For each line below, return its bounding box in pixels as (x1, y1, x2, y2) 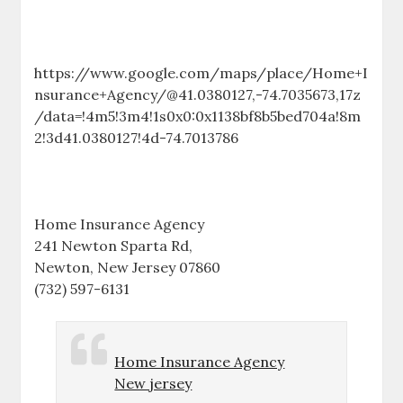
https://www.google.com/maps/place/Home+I (34, 63, 369, 82)
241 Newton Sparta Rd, (34, 236, 193, 255)
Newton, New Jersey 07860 (34, 257, 221, 276)
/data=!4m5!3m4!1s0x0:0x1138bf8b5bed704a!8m (34, 106, 362, 125)
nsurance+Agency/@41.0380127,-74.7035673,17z (34, 85, 362, 103)
